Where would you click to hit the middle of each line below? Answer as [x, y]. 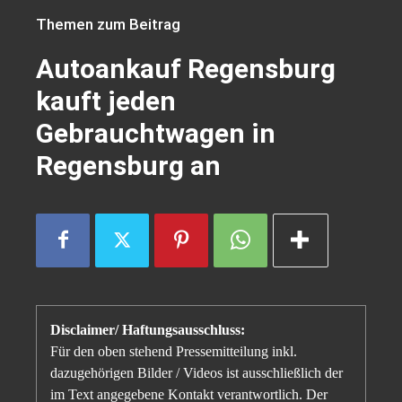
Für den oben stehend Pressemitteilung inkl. [174, 351]
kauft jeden [106, 100]
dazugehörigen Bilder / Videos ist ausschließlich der [197, 372]
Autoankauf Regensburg [186, 68]
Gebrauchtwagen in [156, 133]
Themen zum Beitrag [108, 24]
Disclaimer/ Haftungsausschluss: [148, 329]
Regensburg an [128, 165]
